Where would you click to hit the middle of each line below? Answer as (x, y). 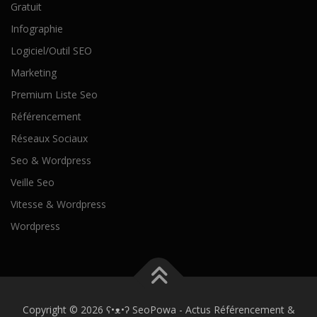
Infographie (37, 28)
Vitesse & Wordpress (58, 204)
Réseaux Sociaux (49, 138)
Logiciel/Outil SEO (51, 50)
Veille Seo (33, 182)
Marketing (34, 72)
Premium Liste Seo (54, 94)
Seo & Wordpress (51, 160)
